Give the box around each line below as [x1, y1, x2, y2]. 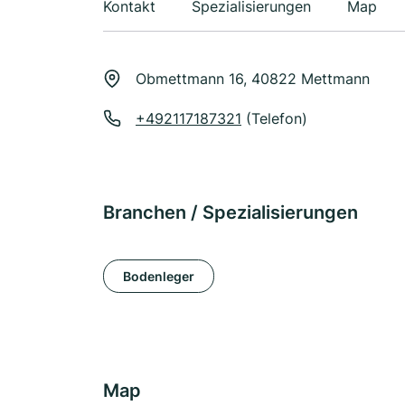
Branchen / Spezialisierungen [103, 202, 358, 223]
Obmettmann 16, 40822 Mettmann [136, 70, 370, 88]
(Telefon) [241, 109, 307, 127]
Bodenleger [123, 268, 194, 284]
